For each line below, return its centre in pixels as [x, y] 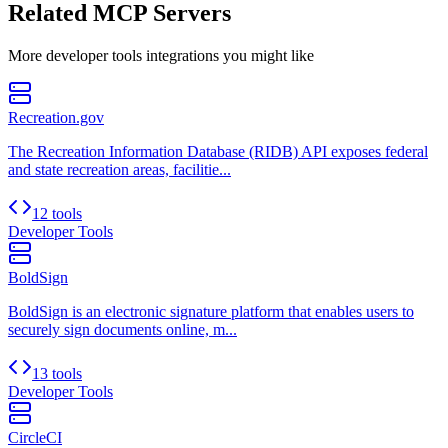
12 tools [57, 213]
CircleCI [35, 437]
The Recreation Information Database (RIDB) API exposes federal [218, 151]
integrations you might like [228, 55]
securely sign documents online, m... [122, 329]
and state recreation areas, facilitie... [119, 169]
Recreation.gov [56, 117]
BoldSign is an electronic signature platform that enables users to [211, 311]
